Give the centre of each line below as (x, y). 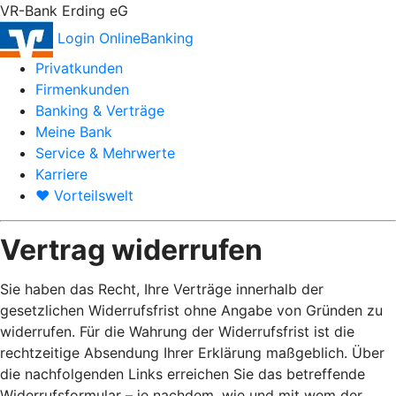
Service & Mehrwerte (105, 153)
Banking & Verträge (100, 110)
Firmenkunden (82, 89)
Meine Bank (74, 132)
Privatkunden (79, 68)
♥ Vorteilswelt (84, 195)
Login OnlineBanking (126, 38)
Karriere (61, 174)
